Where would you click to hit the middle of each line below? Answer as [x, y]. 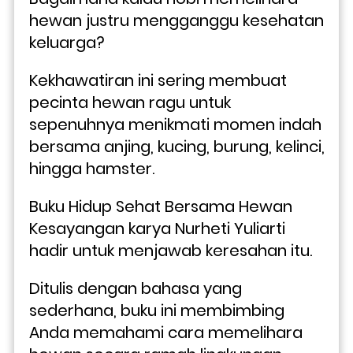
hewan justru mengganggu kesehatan [176, 20]
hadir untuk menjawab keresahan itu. [173, 250]
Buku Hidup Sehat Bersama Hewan [161, 206]
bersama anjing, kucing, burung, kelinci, [177, 146]
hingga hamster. [92, 168]
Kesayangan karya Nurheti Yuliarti [157, 228]
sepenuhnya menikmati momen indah [175, 124]
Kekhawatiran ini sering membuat [158, 80]
